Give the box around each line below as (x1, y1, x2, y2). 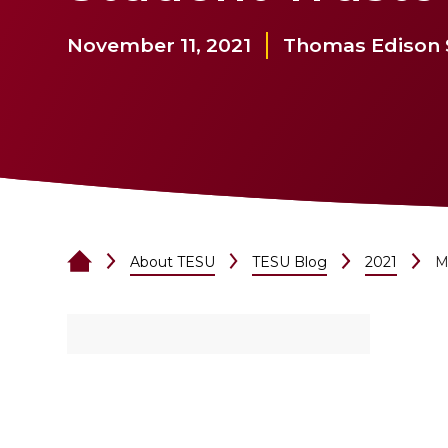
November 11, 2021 (67, 33, 252, 58)
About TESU (129, 253, 215, 272)
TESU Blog (252, 253, 328, 272)
